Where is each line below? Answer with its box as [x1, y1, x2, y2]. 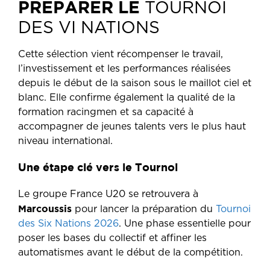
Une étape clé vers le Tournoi [18, 161, 178, 174]
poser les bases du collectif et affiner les [18, 233, 207, 243]
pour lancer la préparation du [72, 204, 216, 214]
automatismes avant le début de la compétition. [18, 248, 243, 257]
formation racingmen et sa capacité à [18, 107, 193, 117]
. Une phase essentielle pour [119, 219, 251, 228]
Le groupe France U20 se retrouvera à [18, 189, 198, 199]
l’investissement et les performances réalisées [18, 64, 231, 74]
